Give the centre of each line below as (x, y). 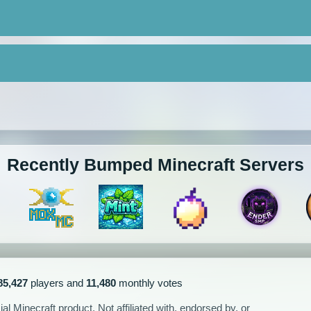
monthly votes (150, 283)
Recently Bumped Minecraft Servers (155, 165)
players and (57, 283)
